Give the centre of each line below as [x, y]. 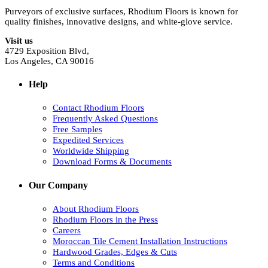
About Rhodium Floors [96, 208]
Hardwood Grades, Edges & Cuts [115, 252]
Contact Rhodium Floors [98, 108]
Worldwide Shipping [91, 151]
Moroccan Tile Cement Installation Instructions [140, 241]
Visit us [19, 40]
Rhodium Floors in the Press [105, 219]
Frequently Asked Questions [105, 119]
